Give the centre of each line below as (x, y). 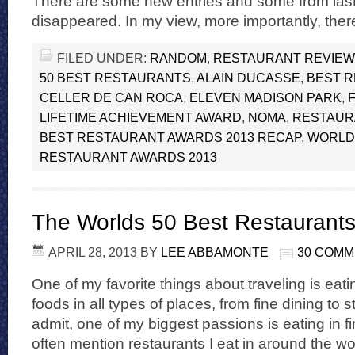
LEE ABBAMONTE (215, 252)
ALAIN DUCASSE (248, 78)
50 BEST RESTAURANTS (115, 78)
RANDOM (178, 58)
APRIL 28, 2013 (93, 252)
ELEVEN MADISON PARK (265, 97)
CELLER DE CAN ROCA (111, 97)
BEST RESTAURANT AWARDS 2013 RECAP (170, 137)
